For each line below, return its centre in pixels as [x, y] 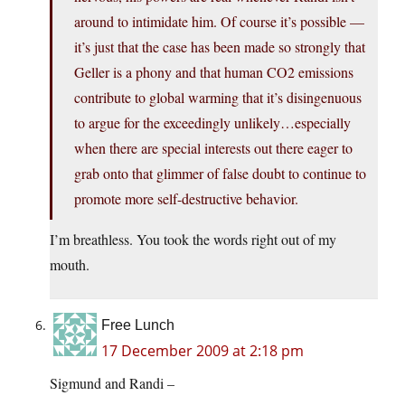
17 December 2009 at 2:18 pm [202, 351]
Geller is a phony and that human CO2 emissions [214, 72]
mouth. [70, 265]
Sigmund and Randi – [112, 383]
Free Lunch [138, 325]
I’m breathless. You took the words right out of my [193, 240]
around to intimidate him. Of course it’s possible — [219, 22]
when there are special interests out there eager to [213, 148]
